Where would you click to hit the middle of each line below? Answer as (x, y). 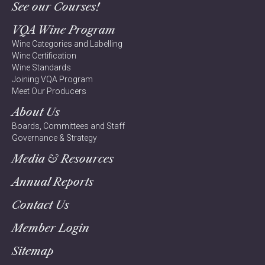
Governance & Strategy (54, 138)
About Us (36, 112)
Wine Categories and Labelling (67, 44)
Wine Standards (41, 67)
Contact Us (41, 205)
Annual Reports (53, 182)
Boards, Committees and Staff (68, 126)
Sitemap (33, 251)
